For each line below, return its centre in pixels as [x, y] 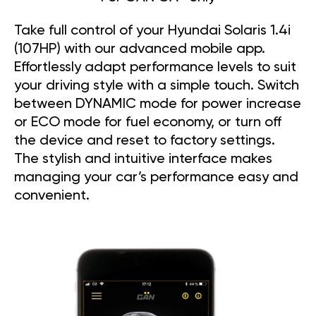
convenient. [52, 196]
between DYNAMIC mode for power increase [158, 105]
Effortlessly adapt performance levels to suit [155, 68]
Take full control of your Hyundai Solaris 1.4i [152, 31]
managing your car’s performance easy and [156, 178]
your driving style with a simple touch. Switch [157, 86]
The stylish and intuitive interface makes [143, 160]
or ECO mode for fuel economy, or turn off [148, 123]
